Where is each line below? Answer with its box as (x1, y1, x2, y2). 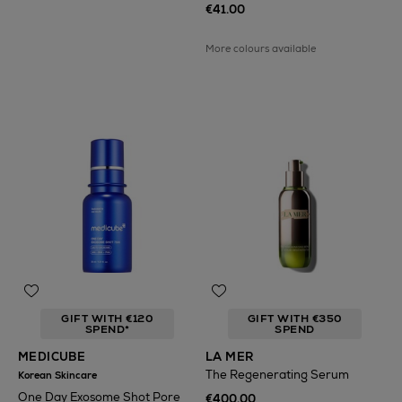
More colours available (205, 42, 316, 55)
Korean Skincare (18, 369, 97, 381)
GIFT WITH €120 (61, 311, 153, 326)
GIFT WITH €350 (247, 311, 343, 326)
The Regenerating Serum (205, 367, 349, 382)
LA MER (205, 349, 254, 364)
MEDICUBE (18, 349, 86, 364)
